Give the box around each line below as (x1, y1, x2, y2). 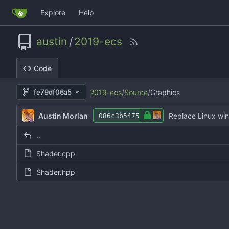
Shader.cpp (36, 149, 75, 158)
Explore (40, 8, 65, 17)
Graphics (150, 87, 180, 97)
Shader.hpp (36, 168, 75, 177)
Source (124, 87, 148, 97)
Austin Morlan (38, 111, 88, 120)
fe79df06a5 (34, 88, 72, 97)
